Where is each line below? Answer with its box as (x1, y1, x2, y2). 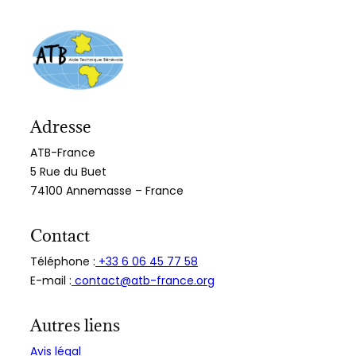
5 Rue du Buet (30, 163, 106, 180)
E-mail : (30, 272, 72, 288)
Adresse (30, 115, 91, 137)
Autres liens (30, 314, 120, 336)
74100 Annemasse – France (30, 182, 184, 199)
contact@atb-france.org (72, 272, 215, 288)
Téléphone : (30, 253, 95, 269)
